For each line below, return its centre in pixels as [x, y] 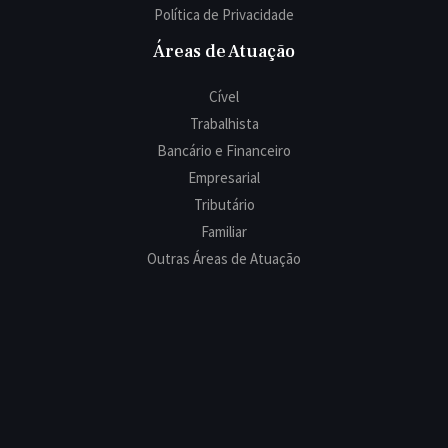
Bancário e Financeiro [224, 150]
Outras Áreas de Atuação [224, 258]
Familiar [224, 231]
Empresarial [224, 177]
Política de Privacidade [224, 14]
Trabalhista [224, 123]
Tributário [224, 204]
